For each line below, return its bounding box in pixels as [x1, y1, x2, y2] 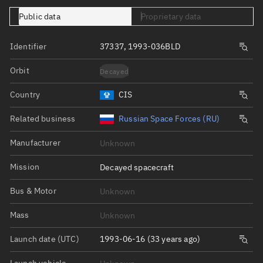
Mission [10, 161, 40, 172]
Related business [10, 113, 76, 124]
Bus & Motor [10, 185, 56, 196]
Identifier [10, 41, 47, 52]
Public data [19, 11, 60, 22]
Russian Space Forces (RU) [119, 113, 220, 124]
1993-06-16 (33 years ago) [100, 234, 201, 245]
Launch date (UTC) [10, 233, 79, 244]
